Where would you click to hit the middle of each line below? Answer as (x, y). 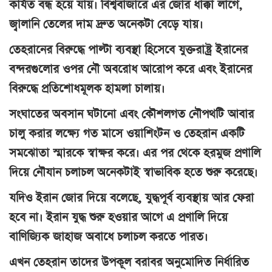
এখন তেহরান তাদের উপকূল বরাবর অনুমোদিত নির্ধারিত (129, 262)
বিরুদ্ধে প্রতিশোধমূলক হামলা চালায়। (87, 89)
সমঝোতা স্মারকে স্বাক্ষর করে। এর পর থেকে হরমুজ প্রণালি (135, 153)
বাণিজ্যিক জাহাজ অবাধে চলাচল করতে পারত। (108, 237)
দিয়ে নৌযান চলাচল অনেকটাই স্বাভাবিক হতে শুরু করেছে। (133, 172)
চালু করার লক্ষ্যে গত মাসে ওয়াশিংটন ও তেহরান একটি (127, 134)
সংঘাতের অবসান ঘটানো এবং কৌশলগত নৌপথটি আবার (131, 114)
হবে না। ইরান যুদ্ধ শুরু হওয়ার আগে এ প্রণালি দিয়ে (118, 217)
